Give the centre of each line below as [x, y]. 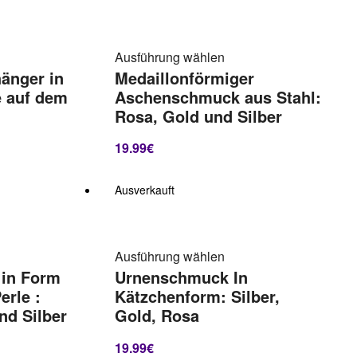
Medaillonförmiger [184, 78]
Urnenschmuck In [181, 278]
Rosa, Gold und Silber [198, 116]
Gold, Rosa [157, 316]
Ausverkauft [144, 190]
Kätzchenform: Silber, [197, 297]
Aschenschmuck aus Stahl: [218, 97]
